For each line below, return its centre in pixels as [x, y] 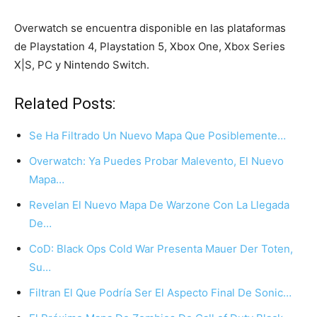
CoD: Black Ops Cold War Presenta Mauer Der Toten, [161, 249]
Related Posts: [65, 104]
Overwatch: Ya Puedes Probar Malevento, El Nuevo [156, 161]
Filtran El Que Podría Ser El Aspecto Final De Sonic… [160, 293]
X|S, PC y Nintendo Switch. [82, 65]
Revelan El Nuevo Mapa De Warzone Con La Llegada [159, 205]
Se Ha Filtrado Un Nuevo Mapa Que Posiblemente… [157, 136]
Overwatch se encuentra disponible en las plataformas [150, 28]
